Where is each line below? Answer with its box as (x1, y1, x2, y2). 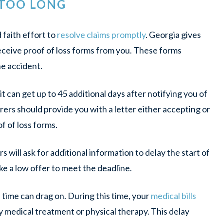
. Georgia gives (145, 29, 201, 40)
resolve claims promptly (57, 29, 145, 40)
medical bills (151, 190, 196, 201)
